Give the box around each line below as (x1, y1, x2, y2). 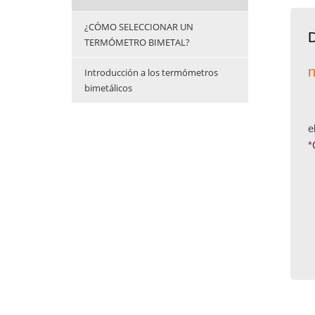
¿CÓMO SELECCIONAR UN (84, 20, 193, 34)
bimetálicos (84, 82, 132, 95)
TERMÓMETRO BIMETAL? (84, 36, 190, 49)
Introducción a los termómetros (84, 66, 218, 79)
